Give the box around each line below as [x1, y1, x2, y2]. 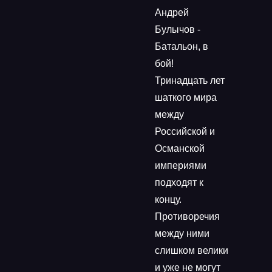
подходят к [155, 177, 203, 188]
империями [155, 160, 206, 171]
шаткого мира [155, 92, 217, 103]
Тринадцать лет [155, 75, 225, 86]
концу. [155, 194, 182, 205]
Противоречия [155, 211, 220, 222]
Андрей [155, 7, 189, 18]
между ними [155, 228, 209, 239]
